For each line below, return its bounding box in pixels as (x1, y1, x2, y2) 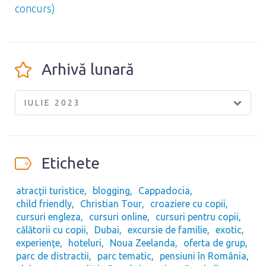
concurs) (15, 2, 55, 15)
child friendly (16, 198, 72, 210)
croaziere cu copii (150, 198, 226, 210)
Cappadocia (138, 185, 190, 197)
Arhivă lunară (42, 61, 134, 78)
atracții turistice (16, 185, 84, 197)
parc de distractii (16, 251, 89, 262)
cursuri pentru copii (156, 211, 239, 223)
